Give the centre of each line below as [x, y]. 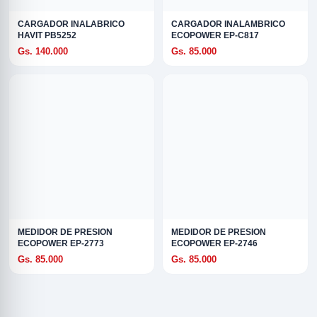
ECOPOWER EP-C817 [215, 35]
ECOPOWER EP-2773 [61, 243]
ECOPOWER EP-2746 [214, 243]
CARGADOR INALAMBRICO [228, 24]
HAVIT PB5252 [47, 35]
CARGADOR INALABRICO [71, 24]
